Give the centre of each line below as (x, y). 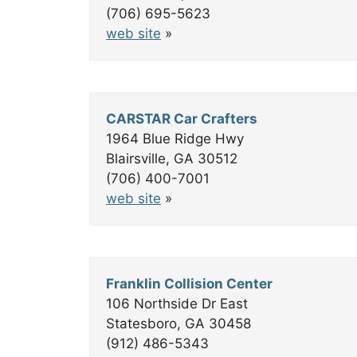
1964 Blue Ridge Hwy (175, 139)
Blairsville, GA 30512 (172, 159)
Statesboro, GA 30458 (178, 324)
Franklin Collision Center (189, 284)
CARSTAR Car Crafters (182, 119)
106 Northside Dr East (177, 304)
